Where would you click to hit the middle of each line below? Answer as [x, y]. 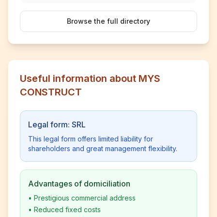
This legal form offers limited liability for [91, 139]
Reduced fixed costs [67, 209]
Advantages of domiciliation [79, 184]
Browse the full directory [108, 21]
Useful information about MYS [90, 78]
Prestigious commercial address [85, 198]
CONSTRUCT [51, 92]
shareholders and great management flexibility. [103, 148]
